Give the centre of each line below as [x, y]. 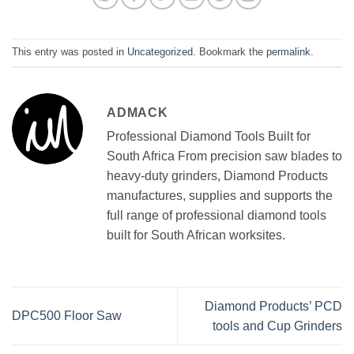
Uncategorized [160, 52]
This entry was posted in [70, 52]
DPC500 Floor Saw [67, 316]
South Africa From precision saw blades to [224, 156]
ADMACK [137, 112]
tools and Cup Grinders [277, 326]
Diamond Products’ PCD [273, 306]
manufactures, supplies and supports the [220, 195]
